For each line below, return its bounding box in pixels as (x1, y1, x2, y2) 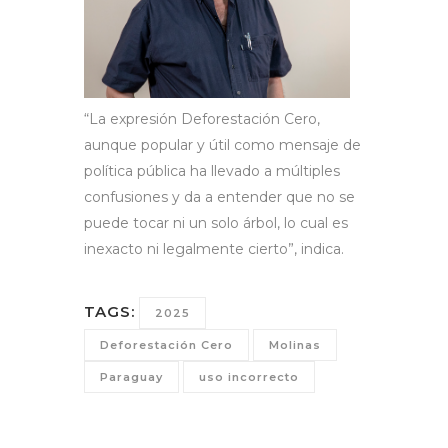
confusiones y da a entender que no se (84, 187, 355, 206)
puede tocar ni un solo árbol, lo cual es (84, 213, 348, 232)
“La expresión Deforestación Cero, (84, 109, 320, 128)
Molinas (269, 337, 321, 352)
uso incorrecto (199, 369, 299, 384)
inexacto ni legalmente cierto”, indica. (84, 239, 348, 258)
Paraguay (100, 369, 163, 384)
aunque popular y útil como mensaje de (84, 135, 361, 154)
